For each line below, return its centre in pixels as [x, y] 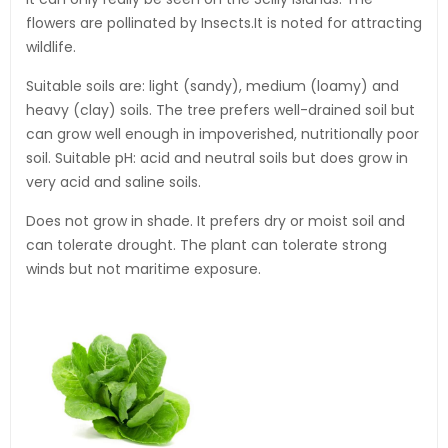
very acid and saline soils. [113, 182]
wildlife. [51, 47]
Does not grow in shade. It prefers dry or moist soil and [215, 221]
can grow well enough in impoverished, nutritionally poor [222, 134]
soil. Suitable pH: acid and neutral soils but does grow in [217, 158]
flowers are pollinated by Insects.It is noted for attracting [224, 23]
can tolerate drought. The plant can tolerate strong [206, 245]
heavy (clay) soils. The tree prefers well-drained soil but [220, 110]
